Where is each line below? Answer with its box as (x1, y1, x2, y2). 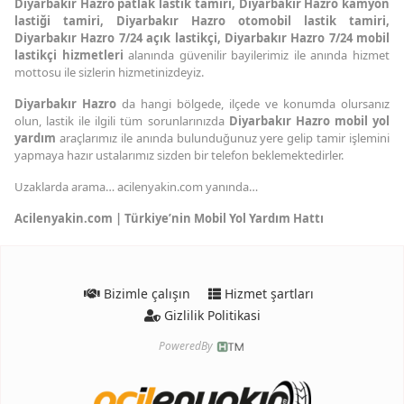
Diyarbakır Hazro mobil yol (228, 112, 390, 129)
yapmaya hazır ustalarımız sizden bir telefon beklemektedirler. (14, 146, 344, 163)
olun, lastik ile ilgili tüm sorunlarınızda (14, 112, 229, 129)
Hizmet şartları (220, 284, 314, 302)
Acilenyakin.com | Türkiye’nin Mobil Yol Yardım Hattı (14, 209, 324, 226)
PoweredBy (158, 337, 216, 353)
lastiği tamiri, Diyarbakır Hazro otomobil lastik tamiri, (14, 12, 390, 29)
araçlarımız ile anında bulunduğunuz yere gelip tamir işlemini (59, 129, 390, 146)
